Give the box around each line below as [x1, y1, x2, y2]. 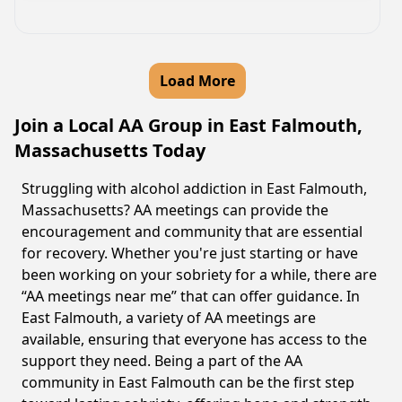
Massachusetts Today [14, 138, 205, 162]
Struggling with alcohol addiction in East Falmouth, [22, 179, 367, 198]
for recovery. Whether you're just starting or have [22, 243, 358, 263]
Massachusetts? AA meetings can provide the [22, 200, 328, 220]
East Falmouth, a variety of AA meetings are [22, 308, 316, 328]
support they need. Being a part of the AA [22, 351, 302, 371]
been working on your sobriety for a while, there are [22, 265, 377, 284]
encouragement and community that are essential [22, 222, 363, 241]
